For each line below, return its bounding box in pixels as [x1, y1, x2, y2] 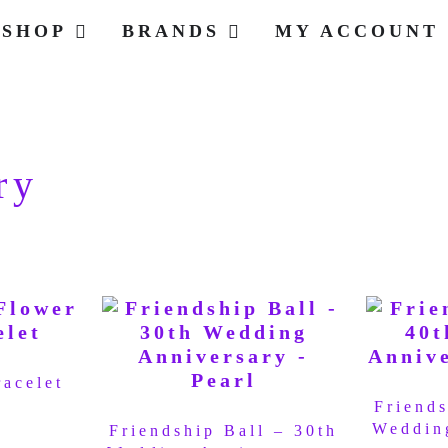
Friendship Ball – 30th [109, 422, 339, 439]
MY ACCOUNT [274, 21, 439, 41]
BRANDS [121, 21, 220, 41]
